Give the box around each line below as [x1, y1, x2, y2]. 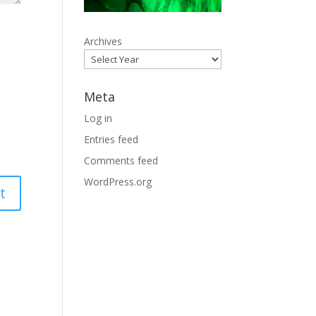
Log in [84, 111, 113, 125]
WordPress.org [84, 174, 152, 188]
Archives [84, 34, 123, 48]
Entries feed [84, 132, 139, 146]
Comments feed [84, 153, 159, 167]
